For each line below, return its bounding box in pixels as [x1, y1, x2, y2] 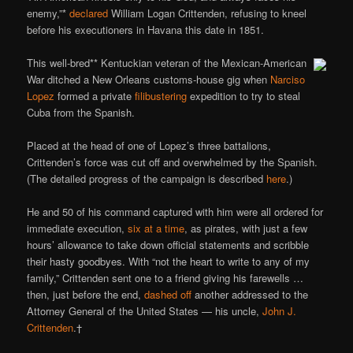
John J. [262, 303, 297, 319]
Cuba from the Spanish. [27, 105, 136, 121]
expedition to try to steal [187, 88, 301, 104]
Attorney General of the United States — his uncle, [27, 303, 263, 319]
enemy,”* [27, 5, 70, 20]
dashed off [144, 287, 192, 303]
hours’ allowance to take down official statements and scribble [27, 237, 310, 253]
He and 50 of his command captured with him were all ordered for [27, 204, 324, 220]
